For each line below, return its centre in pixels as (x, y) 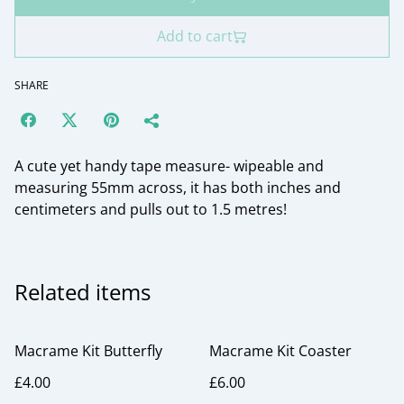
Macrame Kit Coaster (280, 351)
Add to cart (195, 36)
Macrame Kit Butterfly (88, 351)
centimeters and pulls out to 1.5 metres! (151, 209)
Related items (83, 292)
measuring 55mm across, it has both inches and (178, 188)
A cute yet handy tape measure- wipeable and (169, 166)
